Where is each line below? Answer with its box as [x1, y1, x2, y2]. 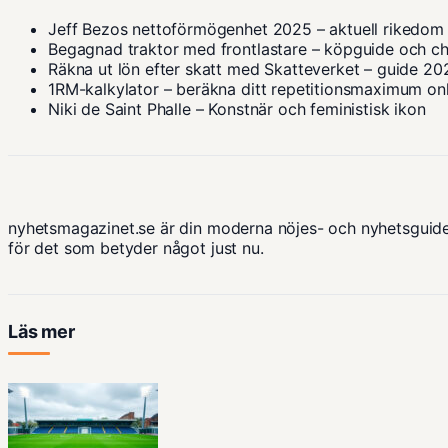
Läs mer [8, 321, 75, 343]
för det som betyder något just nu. [8, 238, 264, 259]
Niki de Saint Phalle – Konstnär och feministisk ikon [48, 99, 426, 120]
